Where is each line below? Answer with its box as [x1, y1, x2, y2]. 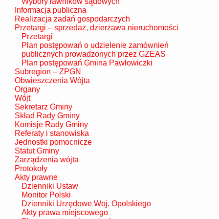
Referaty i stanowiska [14, 129, 89, 137]
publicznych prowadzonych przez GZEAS [21, 49, 166, 58]
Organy [14, 85, 40, 93]
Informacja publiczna [14, 5, 87, 14]
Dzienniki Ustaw [21, 181, 78, 190]
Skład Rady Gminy [14, 111, 80, 120]
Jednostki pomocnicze [14, 137, 92, 146]
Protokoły [14, 164, 47, 173]
